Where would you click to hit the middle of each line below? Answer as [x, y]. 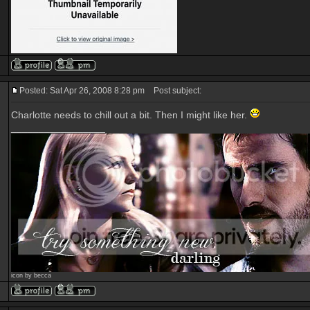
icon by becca [31, 275]
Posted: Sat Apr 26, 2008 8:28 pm [82, 91]
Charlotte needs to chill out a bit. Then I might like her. [130, 115]
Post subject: [174, 91]
